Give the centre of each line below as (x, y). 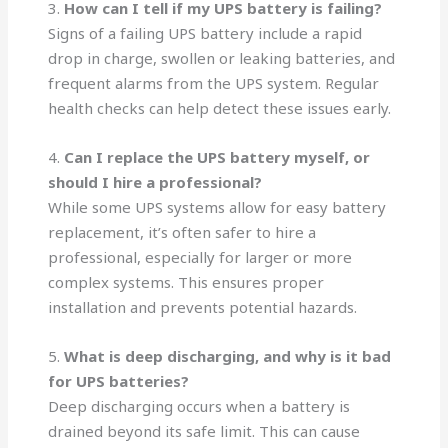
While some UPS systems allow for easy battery (217, 207)
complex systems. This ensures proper (186, 282)
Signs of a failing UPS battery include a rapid (205, 33)
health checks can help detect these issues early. (220, 108)
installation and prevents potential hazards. (203, 307)
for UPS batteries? (119, 381)
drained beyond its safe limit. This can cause (204, 431)
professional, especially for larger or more (200, 257)
